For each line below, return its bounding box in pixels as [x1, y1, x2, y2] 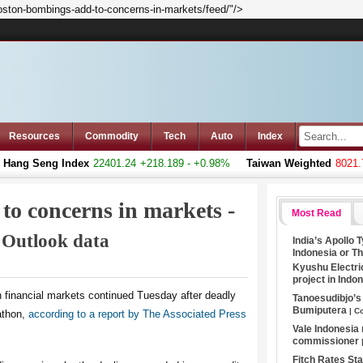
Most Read [291, 207, 341, 219]
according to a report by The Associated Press [28, 308, 246, 320]
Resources [9, 130, 60, 142]
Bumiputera [293, 304, 350, 316]
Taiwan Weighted [228, 157, 314, 169]
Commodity [85, 130, 139, 142]
